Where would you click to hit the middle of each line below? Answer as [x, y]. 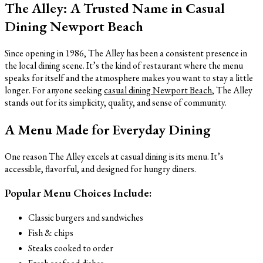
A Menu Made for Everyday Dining [108, 129]
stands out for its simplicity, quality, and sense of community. [116, 102]
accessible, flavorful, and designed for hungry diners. [100, 168]
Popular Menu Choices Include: [78, 193]
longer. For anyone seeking [54, 90]
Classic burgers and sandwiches [86, 218]
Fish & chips [51, 233]
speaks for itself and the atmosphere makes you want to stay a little [129, 77]
